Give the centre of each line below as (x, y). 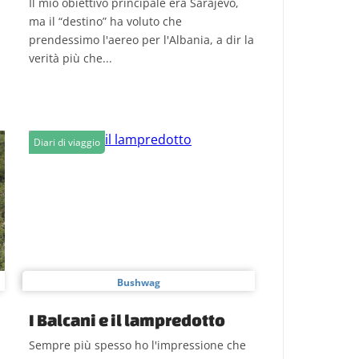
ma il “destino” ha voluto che (105, 21)
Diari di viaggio (67, 142)
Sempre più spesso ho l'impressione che (137, 345)
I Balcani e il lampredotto (127, 320)
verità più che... (71, 58)
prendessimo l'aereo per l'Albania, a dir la (141, 40)
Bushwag (139, 282)
